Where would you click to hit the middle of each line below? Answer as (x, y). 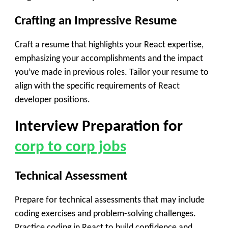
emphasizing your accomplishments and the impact (109, 59)
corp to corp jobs (70, 148)
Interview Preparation (87, 127)
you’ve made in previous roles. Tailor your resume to (112, 73)
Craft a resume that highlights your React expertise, (109, 45)
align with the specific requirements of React (97, 87)
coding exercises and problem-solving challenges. (105, 214)
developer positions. (52, 100)
